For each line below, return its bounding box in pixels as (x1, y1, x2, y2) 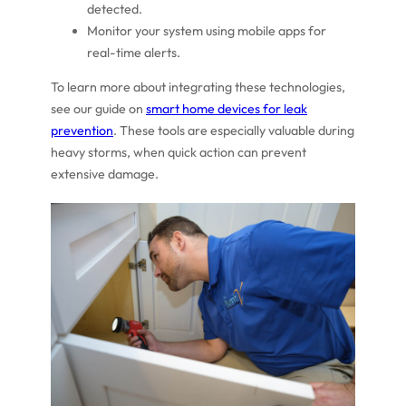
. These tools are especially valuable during (113, 122, 354, 140)
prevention (51, 122, 113, 140)
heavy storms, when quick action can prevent (51, 144, 306, 161)
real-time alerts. (87, 43, 180, 61)
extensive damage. (51, 166, 159, 183)
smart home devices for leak (146, 101, 307, 118)
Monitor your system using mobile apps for (87, 22, 326, 39)
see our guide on (51, 101, 146, 118)
